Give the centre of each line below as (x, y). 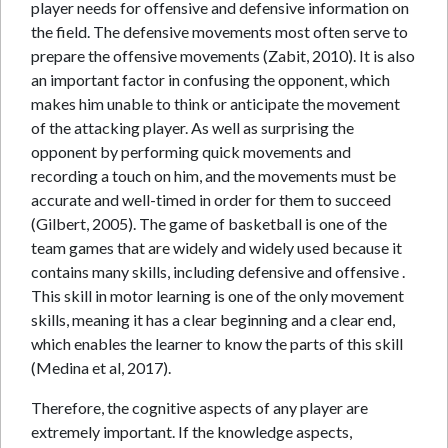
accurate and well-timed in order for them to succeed (211, 199)
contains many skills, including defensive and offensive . (218, 271)
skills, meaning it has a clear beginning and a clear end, (213, 319)
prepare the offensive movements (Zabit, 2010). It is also (223, 55)
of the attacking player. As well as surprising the (192, 127)
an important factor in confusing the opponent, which (210, 79)
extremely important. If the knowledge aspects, (191, 431)
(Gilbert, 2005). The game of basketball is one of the (209, 223)
